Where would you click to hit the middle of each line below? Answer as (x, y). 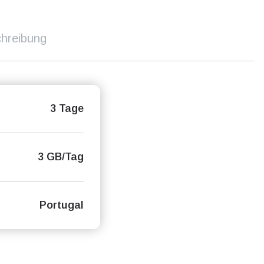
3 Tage (67, 108)
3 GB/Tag (60, 157)
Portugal (61, 205)
